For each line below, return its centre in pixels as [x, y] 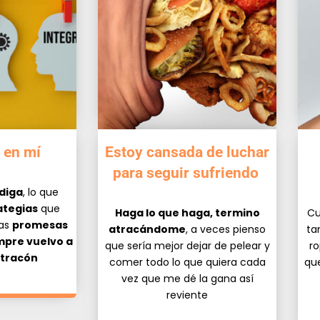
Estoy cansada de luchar [187, 152]
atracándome [147, 229]
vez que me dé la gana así [187, 278]
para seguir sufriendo [185, 172]
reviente [187, 295]
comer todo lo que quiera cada [187, 262]
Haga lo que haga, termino [187, 212]
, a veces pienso [226, 229]
